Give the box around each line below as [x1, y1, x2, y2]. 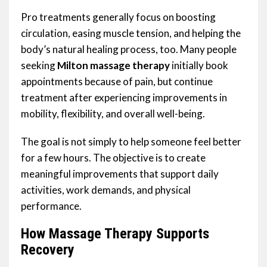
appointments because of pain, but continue [21, 75, 213, 88]
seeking [21, 59, 57, 72]
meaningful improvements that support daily [21, 167, 219, 181]
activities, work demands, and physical [21, 184, 191, 197]
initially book [170, 59, 228, 72]
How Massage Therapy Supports [21, 225, 209, 243]
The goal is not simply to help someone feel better [21, 135, 241, 148]
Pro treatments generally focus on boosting [21, 11, 216, 24]
